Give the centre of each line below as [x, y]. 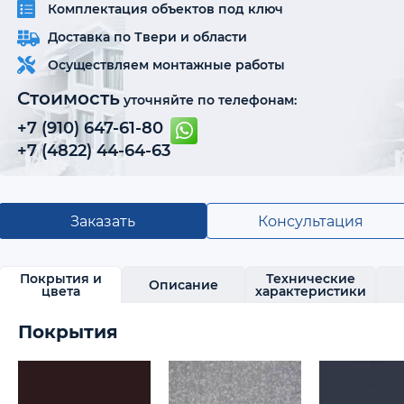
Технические [310, 278]
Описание [183, 285]
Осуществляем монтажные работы [166, 64]
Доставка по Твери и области [147, 37]
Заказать [103, 221]
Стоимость [69, 98]
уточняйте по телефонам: [208, 100]
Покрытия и [60, 278]
